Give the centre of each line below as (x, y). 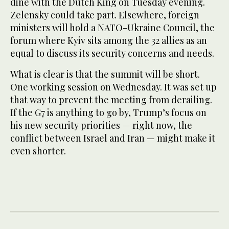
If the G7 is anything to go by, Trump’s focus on (108, 112)
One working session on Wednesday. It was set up (113, 87)
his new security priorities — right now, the (101, 125)
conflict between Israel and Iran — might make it (113, 138)
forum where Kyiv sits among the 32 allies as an (109, 40)
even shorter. (38, 151)
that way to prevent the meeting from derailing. (111, 99)
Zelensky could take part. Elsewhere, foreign (105, 15)
